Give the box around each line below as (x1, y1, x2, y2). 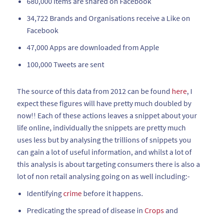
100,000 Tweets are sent (27, 59, 104, 69)
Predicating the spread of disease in (27, 205, 145, 215)
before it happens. (82, 188, 143, 198)
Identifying (27, 188, 63, 198)
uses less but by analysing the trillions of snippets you (17, 135, 191, 145)
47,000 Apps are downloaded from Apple (27, 42, 159, 52)
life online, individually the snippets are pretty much (17, 123, 186, 132)
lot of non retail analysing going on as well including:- (17, 171, 190, 181)
